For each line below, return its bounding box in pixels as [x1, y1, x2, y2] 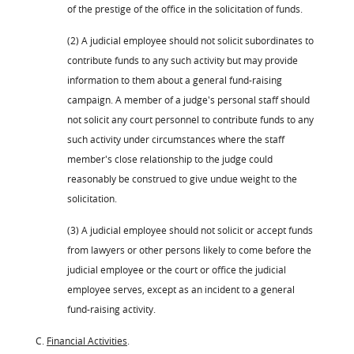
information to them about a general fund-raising [67, 73, 282, 86]
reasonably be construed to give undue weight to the [67, 171, 297, 185]
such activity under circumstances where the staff [67, 132, 284, 145]
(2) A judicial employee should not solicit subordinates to [67, 33, 314, 47]
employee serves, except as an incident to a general [67, 282, 295, 296]
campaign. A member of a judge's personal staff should [67, 92, 310, 106]
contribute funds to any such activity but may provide [67, 53, 298, 66]
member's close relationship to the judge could [67, 152, 273, 165]
